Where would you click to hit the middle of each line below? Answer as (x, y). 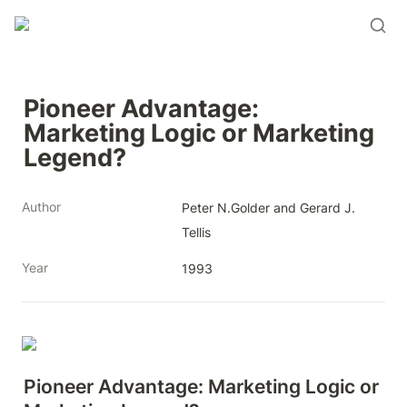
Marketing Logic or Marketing (199, 133)
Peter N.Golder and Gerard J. (268, 208)
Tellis (196, 232)
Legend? (75, 157)
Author (41, 207)
